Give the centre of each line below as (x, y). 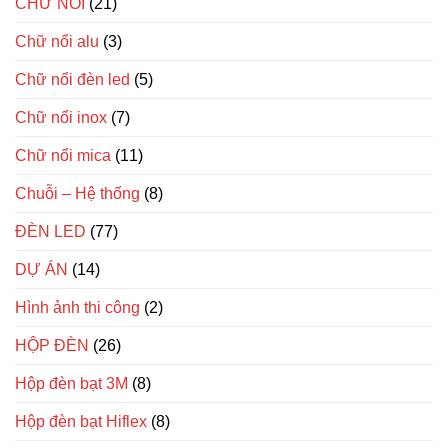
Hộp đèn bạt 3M (71, 383)
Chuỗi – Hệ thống (77, 193)
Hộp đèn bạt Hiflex (81, 421)
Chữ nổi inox (61, 117)
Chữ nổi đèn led (72, 79)
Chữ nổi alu (57, 41)
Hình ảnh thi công (77, 307)
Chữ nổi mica (63, 155)
